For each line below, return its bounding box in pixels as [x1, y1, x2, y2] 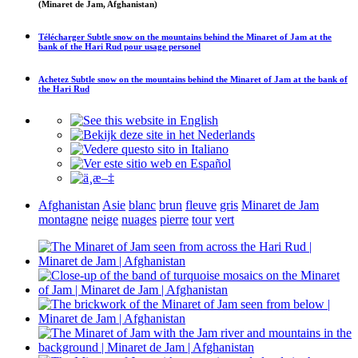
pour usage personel [121, 41, 201, 51]
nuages [121, 212, 157, 226]
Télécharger [38, 31, 87, 42]
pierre [160, 212, 189, 226]
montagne [38, 212, 88, 226]
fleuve [185, 197, 217, 212]
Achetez [38, 74, 71, 84]
